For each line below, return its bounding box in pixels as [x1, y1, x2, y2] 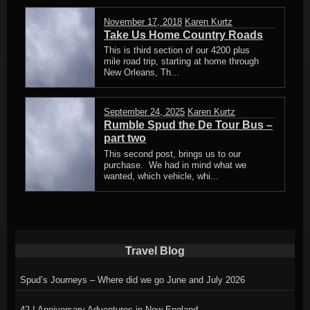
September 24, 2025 [104, 107, 185, 118]
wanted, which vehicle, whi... [104, 170, 219, 181]
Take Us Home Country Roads [104, 29, 263, 42]
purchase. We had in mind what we [104, 159, 246, 170]
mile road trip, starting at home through [104, 56, 259, 67]
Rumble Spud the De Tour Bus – [104, 119, 273, 131]
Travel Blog [125, 244, 185, 257]
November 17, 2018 [104, 17, 182, 28]
